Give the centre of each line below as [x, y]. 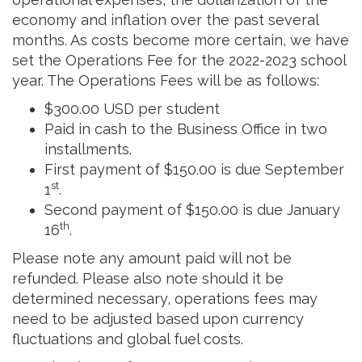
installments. [88, 149]
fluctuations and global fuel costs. [128, 339]
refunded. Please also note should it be [148, 278]
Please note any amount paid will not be [152, 258]
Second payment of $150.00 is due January [192, 209]
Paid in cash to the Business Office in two [186, 128]
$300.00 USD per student [132, 108]
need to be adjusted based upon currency [158, 318]
